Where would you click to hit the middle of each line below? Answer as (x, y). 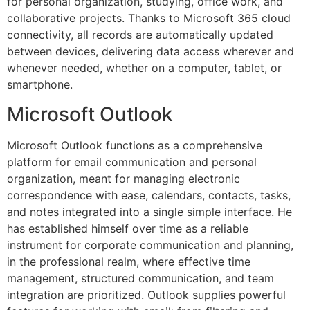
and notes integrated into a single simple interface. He (149, 211)
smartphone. (40, 85)
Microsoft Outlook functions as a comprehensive (135, 145)
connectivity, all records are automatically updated (140, 35)
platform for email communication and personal (132, 162)
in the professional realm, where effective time (129, 261)
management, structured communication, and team (140, 278)
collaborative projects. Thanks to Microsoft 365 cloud (149, 18)
